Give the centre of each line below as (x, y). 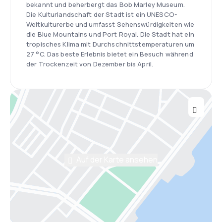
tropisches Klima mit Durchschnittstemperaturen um (111, 44)
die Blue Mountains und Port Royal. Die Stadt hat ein (110, 34)
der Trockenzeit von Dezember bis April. (90, 64)
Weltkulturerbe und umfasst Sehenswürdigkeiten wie (111, 24)
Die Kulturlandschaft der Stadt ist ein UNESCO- (102, 14)
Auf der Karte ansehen (117, 160)
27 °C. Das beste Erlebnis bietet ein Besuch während (110, 54)
